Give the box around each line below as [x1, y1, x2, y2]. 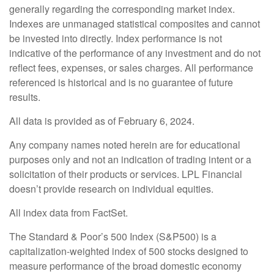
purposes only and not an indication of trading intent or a [9, 152, 251, 166]
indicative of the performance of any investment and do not [9, 46, 261, 60]
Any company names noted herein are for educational [9, 138, 240, 152]
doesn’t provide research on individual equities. [9, 182, 213, 196]
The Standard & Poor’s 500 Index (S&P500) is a [9, 229, 217, 243]
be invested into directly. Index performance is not [9, 31, 222, 45]
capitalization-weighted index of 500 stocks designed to [9, 244, 248, 258]
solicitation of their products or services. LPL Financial [9, 167, 242, 181]
